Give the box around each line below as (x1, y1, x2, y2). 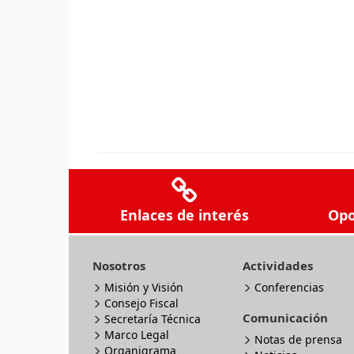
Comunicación (243, 310, 328, 326)
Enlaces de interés (119, 205, 249, 224)
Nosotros (92, 258, 145, 273)
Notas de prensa (254, 332, 342, 347)
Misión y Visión (104, 280, 183, 295)
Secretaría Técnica (104, 311, 201, 326)
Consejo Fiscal (104, 296, 179, 311)
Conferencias (254, 280, 324, 295)
